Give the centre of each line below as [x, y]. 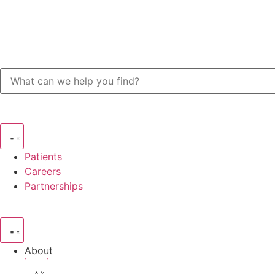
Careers [43, 171]
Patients [43, 157]
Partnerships [54, 186]
